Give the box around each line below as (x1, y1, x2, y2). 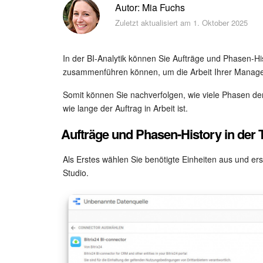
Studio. (63, 166, 89, 178)
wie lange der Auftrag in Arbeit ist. (63, 102, 188, 114)
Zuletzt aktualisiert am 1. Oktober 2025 (115, 17, 248, 29)
